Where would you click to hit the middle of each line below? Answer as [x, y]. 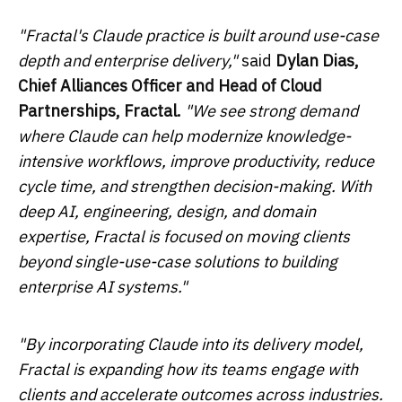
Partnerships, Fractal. [100, 110]
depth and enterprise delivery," [128, 60]
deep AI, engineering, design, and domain [167, 211]
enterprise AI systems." [103, 286]
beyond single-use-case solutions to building [178, 261]
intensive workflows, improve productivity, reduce [196, 161]
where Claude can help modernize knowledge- [184, 135]
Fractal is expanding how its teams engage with [188, 369]
